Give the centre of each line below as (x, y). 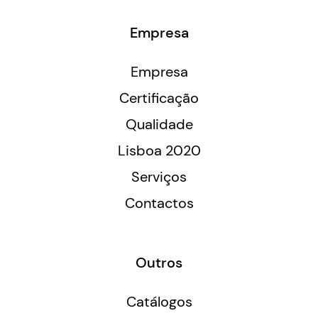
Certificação (159, 98)
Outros (159, 263)
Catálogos (159, 302)
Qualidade (159, 125)
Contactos (159, 203)
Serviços (159, 177)
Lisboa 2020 (159, 151)
